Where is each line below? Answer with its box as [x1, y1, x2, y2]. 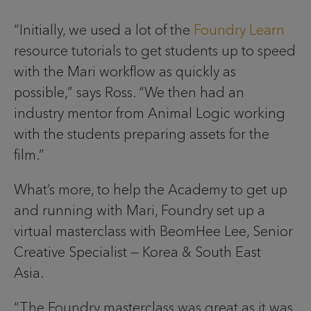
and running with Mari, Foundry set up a [14, 201, 265, 219]
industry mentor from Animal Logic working [14, 104, 285, 121]
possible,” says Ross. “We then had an [14, 83, 244, 101]
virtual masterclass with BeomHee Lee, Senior [14, 222, 293, 239]
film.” [14, 146, 44, 163]
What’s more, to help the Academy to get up [14, 180, 287, 198]
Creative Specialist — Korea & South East [14, 243, 261, 260]
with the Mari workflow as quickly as [14, 62, 236, 80]
